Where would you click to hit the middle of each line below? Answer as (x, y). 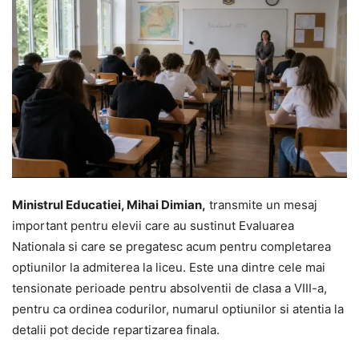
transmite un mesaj (262, 205)
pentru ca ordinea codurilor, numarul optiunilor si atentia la (178, 309)
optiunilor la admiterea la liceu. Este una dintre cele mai (169, 267)
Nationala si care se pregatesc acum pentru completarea (171, 246)
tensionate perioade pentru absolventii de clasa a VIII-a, (169, 288)
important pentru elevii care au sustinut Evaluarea (153, 226)
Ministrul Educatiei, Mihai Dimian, (109, 205)
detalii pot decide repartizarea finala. (116, 330)
